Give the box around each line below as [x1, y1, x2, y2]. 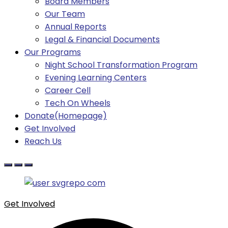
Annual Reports [45, 21, 106, 33]
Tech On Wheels [45, 97, 110, 109]
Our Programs [24, 46, 81, 59]
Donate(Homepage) [24, 110, 107, 122]
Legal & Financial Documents [45, 34, 160, 46]
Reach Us [24, 135, 62, 148]
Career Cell [45, 84, 91, 97]
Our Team [45, 8, 85, 20]
